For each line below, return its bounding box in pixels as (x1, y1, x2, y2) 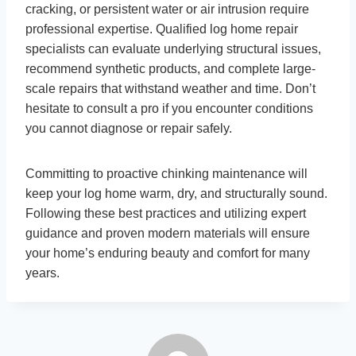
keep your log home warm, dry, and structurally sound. (25, 186, 327, 200)
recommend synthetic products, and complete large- (25, 61, 315, 75)
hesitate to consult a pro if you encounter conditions (25, 101, 313, 115)
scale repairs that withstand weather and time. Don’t (25, 81, 315, 95)
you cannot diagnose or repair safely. (25, 121, 232, 135)
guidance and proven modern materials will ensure (25, 226, 310, 240)
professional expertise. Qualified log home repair (25, 21, 298, 36)
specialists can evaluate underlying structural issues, (25, 41, 321, 56)
